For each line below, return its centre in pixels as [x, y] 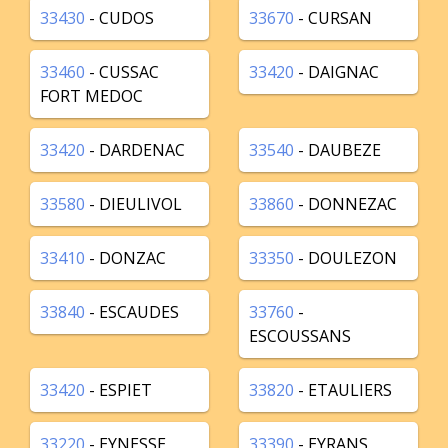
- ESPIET [118, 390]
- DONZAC [125, 258]
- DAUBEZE [337, 150]
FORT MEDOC [91, 96]
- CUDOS [119, 18]
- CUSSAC [122, 72]
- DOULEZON [345, 258]
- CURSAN [333, 18]
